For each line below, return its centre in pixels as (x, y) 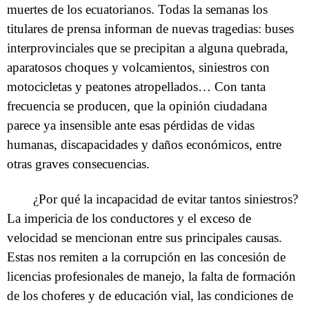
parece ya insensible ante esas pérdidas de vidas (131, 126)
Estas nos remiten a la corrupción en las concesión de (146, 257)
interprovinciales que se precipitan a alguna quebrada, (148, 48)
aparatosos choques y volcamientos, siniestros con (138, 68)
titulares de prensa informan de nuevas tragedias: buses (150, 29)
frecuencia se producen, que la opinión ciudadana (137, 106)
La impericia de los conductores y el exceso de (129, 219)
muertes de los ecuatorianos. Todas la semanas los (137, 10)
